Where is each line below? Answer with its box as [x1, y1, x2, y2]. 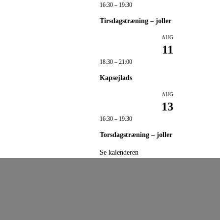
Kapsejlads [100, 74, 133, 82]
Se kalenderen [100, 149, 139, 157]
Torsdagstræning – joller [100, 131, 173, 139]
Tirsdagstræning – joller [100, 17, 172, 25]
